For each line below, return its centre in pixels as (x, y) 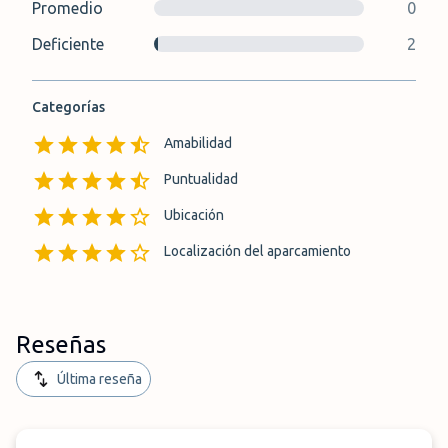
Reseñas (61, 344)
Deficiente (68, 44)
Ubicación (194, 215)
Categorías (68, 107)
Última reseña (99, 379)
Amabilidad (198, 143)
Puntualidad (201, 179)
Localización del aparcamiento (257, 251)
